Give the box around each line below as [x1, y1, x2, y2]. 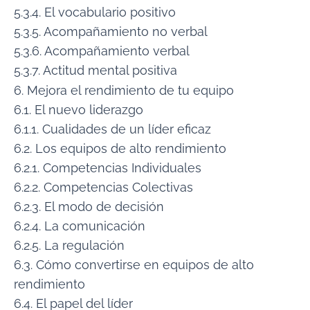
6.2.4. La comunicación [14, 219, 145, 234]
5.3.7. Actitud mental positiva [14, 62, 177, 77]
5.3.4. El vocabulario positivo [14, 4, 176, 19]
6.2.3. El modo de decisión [14, 199, 164, 215]
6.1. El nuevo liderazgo [14, 102, 143, 118]
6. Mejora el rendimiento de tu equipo [14, 83, 234, 98]
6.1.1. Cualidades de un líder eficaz [14, 122, 211, 137]
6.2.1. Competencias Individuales [14, 161, 201, 176]
